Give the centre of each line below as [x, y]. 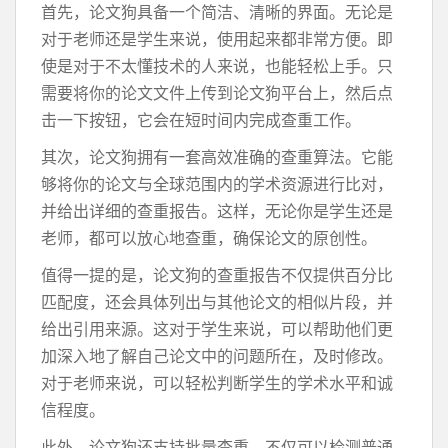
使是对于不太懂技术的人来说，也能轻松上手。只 [217, 66]
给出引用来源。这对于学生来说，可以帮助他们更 [217, 329]
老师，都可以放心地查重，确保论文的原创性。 [209, 238]
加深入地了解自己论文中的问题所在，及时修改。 [217, 356]
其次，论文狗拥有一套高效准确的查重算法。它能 [217, 157]
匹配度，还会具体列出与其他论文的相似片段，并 [217, 302]
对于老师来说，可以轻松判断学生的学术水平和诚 [217, 383]
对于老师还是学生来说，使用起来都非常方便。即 [217, 39]
